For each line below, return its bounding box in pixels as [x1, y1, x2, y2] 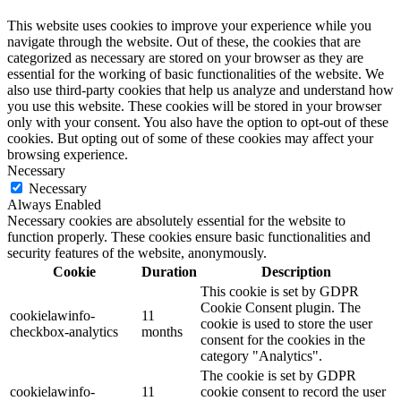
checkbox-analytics [10, 323, 118, 339]
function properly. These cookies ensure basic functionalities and [7, 228, 371, 244]
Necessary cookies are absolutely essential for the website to [7, 212, 346, 228]
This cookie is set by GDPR [200, 283, 359, 299]
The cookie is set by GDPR [200, 367, 356, 383]
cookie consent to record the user [200, 383, 386, 399]
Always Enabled [7, 196, 101, 212]
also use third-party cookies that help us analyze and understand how [7, 81, 394, 98]
